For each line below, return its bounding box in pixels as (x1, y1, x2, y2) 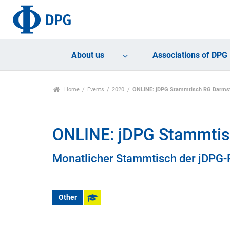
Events (87, 86, 105, 93)
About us (71, 50, 105, 61)
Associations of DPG (152, 50, 228, 61)
